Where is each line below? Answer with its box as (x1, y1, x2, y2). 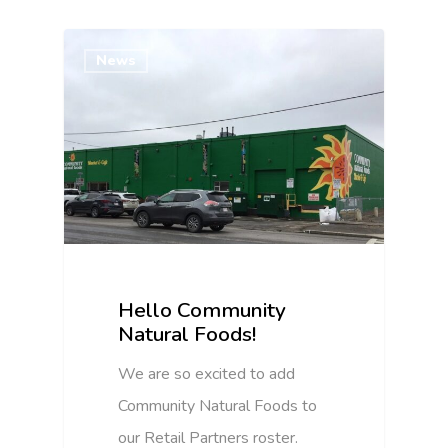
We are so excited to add (118, 363, 296, 386)
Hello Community (118, 296, 287, 325)
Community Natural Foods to (118, 395, 318, 418)
